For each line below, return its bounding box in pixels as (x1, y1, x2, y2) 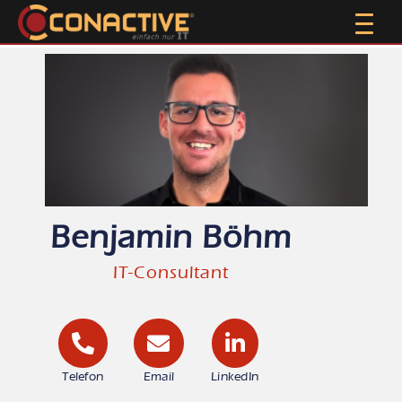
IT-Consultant (112, 262, 229, 283)
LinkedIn (210, 370, 259, 384)
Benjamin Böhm (49, 219, 292, 256)
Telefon (62, 370, 104, 384)
